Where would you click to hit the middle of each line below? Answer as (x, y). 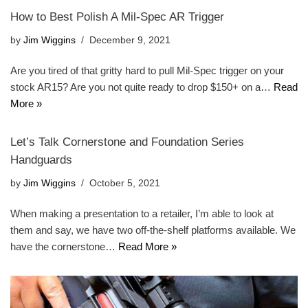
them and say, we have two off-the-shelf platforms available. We (153, 230)
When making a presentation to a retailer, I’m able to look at (142, 213)
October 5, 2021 (125, 183)
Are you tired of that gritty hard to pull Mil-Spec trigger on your (147, 70)
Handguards (41, 159)
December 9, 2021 (130, 40)
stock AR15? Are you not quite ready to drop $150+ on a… (142, 87)
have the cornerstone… (64, 246)
